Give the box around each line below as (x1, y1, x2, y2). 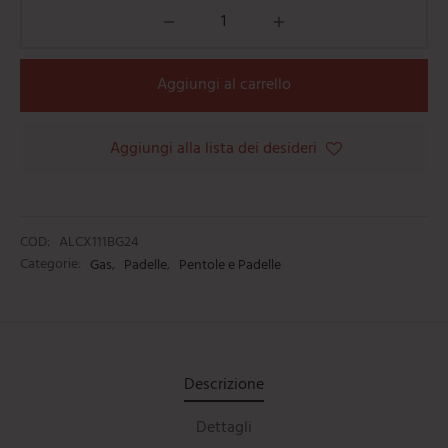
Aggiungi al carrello (157, 72, 291, 99)
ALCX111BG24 (59, 231, 139, 255)
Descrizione (184, 371, 264, 398)
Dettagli (196, 415, 252, 442)
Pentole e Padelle (179, 253, 281, 277)
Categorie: (20, 253, 84, 277)
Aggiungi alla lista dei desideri (109, 136, 317, 163)
